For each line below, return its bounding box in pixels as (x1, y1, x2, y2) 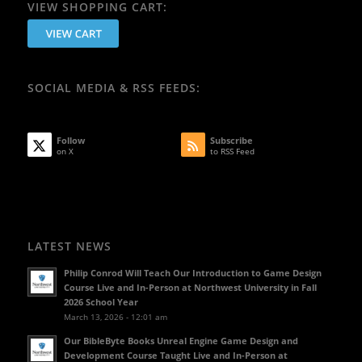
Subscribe (209, 134, 253, 147)
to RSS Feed (209, 145, 255, 158)
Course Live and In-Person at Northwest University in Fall (63, 280, 317, 293)
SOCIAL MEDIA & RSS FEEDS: (27, 80, 200, 96)
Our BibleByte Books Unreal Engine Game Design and (63, 334, 298, 347)
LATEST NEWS (27, 238, 112, 254)
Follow (56, 134, 85, 147)
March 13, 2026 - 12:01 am (63, 310, 167, 322)
